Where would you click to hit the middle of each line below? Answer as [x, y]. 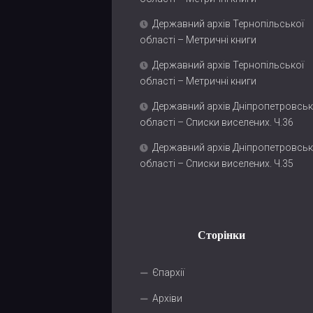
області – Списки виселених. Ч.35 [217, 163]
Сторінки [221, 235]
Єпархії [168, 272]
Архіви [167, 298]
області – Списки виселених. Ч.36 [217, 122]
